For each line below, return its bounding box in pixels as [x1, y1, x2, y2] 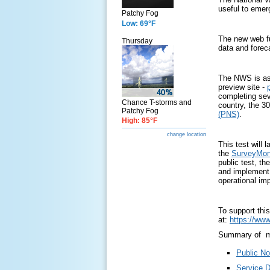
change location [167, 131, 206, 137]
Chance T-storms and [122, 98, 192, 107]
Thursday [122, 37, 152, 45]
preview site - [218, 83, 267, 92]
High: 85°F [122, 116, 157, 125]
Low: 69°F [122, 19, 155, 28]
